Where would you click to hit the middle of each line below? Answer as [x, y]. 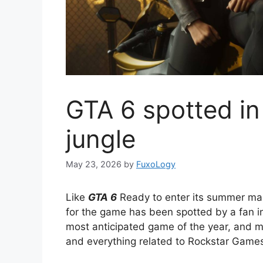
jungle [101, 139]
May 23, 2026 [94, 164]
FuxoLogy [156, 164]
